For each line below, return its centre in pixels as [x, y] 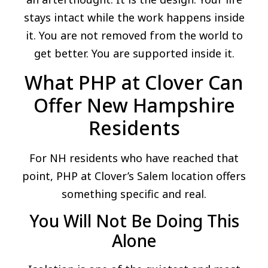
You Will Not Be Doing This [134, 221]
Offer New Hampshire [134, 105]
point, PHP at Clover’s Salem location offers [134, 176]
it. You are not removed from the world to [134, 36]
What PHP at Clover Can [134, 82]
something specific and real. [134, 194]
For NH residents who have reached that [134, 158]
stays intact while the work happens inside [134, 18]
